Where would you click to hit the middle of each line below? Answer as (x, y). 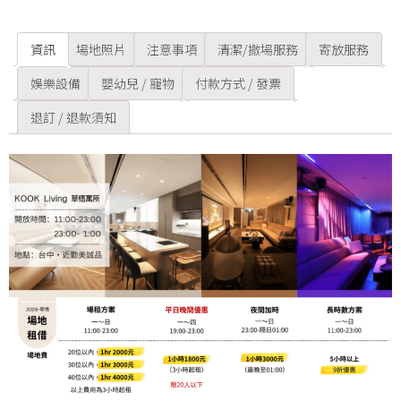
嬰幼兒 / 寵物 (138, 83)
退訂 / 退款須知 (73, 117)
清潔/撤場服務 (258, 49)
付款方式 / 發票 (238, 83)
